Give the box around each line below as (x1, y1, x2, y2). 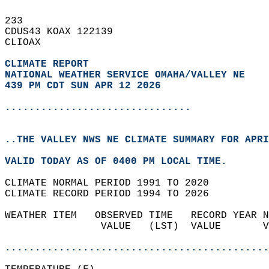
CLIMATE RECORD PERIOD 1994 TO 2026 (5, 189, 221, 199)
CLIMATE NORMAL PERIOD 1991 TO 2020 (5, 178, 221, 189)
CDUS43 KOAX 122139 (5, 26, 125, 37)
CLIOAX (5, 37, 53, 48)
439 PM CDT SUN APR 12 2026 (5, 80, 161, 91)
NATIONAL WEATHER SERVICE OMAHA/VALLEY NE (5, 70, 245, 80)
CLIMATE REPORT (5, 59, 95, 70)
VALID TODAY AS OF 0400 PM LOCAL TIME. (5, 156, 239, 167)
